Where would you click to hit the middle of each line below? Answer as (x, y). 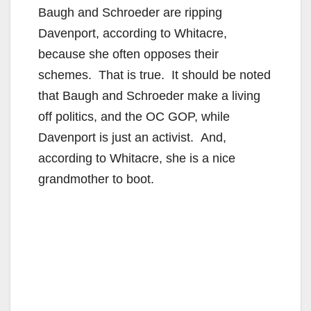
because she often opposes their (128, 54)
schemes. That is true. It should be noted (154, 75)
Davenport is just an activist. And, (132, 137)
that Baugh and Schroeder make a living (149, 95)
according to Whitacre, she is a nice (137, 158)
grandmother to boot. (96, 179)
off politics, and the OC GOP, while (134, 116)
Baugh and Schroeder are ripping (130, 12)
